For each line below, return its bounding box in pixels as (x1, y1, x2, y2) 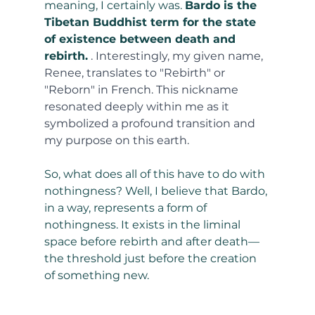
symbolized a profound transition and (44, 117, 258, 131)
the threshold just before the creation (44, 252, 259, 266)
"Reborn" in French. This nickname (44, 83, 241, 97)
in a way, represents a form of (44, 201, 210, 215)
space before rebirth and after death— (44, 235, 259, 249)
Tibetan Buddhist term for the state (44, 15, 259, 30)
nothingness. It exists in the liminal (44, 218, 243, 232)
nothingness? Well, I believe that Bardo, (44, 184, 270, 198)
